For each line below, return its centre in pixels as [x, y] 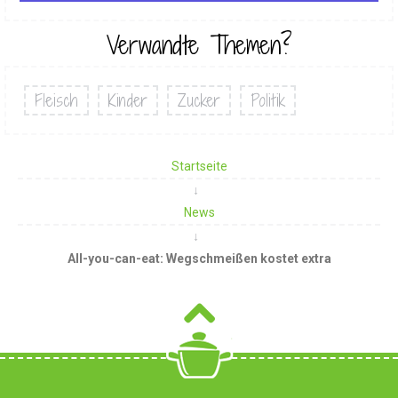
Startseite [199, 166]
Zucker [199, 100]
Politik [268, 100]
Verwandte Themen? [199, 45]
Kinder [128, 100]
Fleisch [56, 100]
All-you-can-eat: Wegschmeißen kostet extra [199, 258]
